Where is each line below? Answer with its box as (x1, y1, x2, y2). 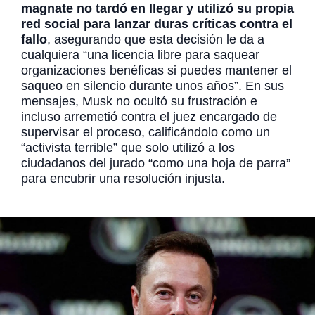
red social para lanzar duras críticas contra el (21, 17, 292, 32)
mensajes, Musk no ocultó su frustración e (21, 94, 257, 109)
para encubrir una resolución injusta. (21, 172, 229, 186)
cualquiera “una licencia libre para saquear (21, 48, 259, 63)
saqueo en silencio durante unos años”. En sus (21, 79, 284, 94)
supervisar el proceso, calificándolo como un (21, 125, 270, 140)
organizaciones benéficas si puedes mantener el (21, 63, 292, 78)
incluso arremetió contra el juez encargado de (21, 110, 277, 124)
